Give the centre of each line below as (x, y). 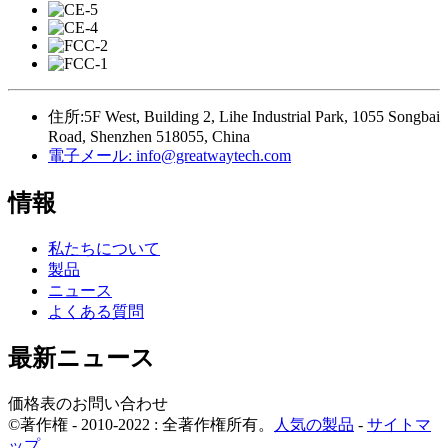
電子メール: (90, 155)
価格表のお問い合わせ (88, 404)
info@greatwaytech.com (211, 155)
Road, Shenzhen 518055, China (149, 136)
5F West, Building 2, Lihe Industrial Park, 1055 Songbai (262, 116)
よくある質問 (96, 311)
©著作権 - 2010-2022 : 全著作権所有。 (141, 425)
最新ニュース (81, 358)
